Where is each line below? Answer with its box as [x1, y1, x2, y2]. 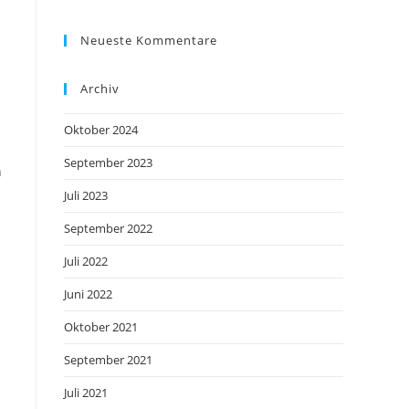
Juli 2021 [64, 384, 108, 401]
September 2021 [64, 351, 152, 368]
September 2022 [64, 220, 152, 236]
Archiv [80, 80, 120, 97]
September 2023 [64, 154, 152, 171]
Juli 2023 [64, 187, 108, 204]
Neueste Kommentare [80, 32, 217, 48]
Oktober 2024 [64, 121, 138, 138]
